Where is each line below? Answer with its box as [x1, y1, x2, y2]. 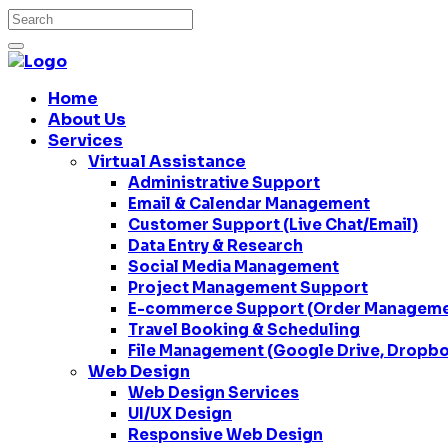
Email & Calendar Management [128, 194, 370, 213]
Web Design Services [128, 383, 299, 402]
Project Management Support [128, 278, 368, 297]
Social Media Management [128, 257, 339, 276]
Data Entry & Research [128, 236, 303, 255]
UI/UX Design [128, 404, 232, 423]
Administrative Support [128, 173, 320, 192]
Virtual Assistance [88, 151, 246, 172]
